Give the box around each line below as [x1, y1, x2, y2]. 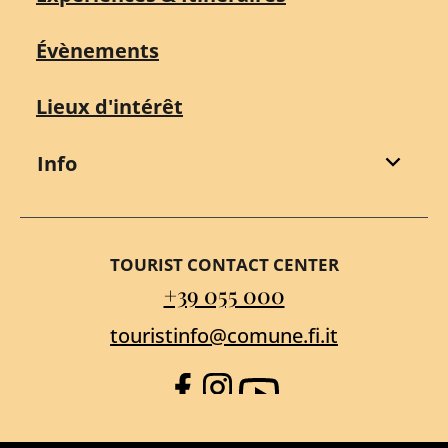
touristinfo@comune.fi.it [110, 321, 338, 349]
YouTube [250, 382, 331, 409]
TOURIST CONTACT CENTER [109, 252, 339, 276]
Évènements [36, 36, 159, 64]
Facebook [180, 382, 269, 409]
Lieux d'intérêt [36, 92, 183, 120]
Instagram [215, 382, 310, 409]
